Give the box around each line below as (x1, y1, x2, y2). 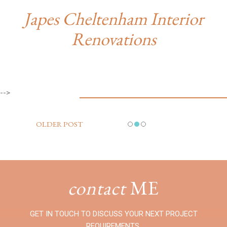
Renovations (71, 27, 156, 50)
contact (68, 175, 126, 200)
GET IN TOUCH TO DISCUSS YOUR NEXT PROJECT (29, 209, 198, 218)
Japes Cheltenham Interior (23, 7, 204, 30)
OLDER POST (36, 119, 83, 129)
